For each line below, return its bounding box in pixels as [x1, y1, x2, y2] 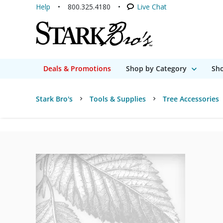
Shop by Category [126, 64, 187, 73]
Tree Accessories [163, 94, 219, 104]
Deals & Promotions [43, 64, 111, 73]
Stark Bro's [36, 94, 73, 104]
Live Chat [137, 2, 167, 11]
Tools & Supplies [90, 94, 146, 104]
